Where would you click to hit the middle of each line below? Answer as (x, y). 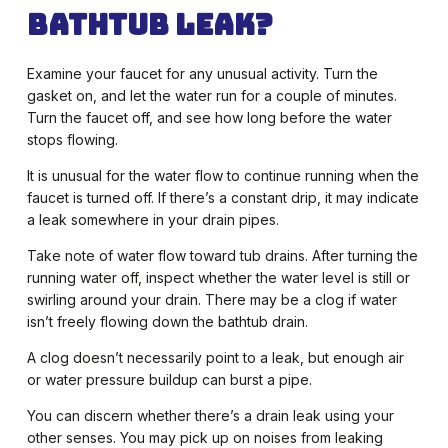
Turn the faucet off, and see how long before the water (209, 118)
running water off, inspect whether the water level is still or (218, 278)
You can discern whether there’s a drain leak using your (210, 416)
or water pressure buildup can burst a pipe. (169, 380)
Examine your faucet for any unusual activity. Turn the (202, 74)
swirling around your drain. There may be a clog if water (211, 300)
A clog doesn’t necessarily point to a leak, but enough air (215, 358)
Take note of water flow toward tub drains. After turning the (222, 256)
